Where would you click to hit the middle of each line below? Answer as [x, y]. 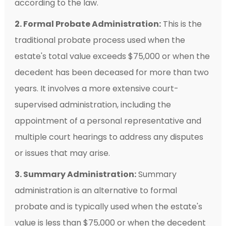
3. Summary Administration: [75, 174]
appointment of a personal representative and [108, 121]
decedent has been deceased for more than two [111, 72]
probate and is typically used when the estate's [108, 206]
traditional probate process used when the [100, 40]
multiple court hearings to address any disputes [109, 137]
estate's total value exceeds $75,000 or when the [112, 56]
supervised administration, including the [93, 104]
